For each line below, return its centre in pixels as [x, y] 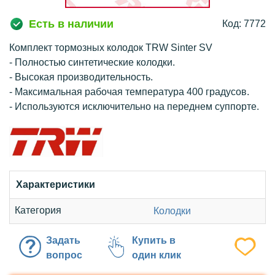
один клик [157, 255]
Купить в [154, 240]
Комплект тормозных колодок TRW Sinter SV [111, 48]
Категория [38, 210]
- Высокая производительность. [81, 77]
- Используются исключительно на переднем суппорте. [134, 107]
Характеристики [56, 184]
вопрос [64, 255]
